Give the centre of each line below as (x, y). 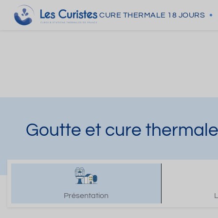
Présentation (86, 196)
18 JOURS (186, 15)
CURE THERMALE (133, 15)
